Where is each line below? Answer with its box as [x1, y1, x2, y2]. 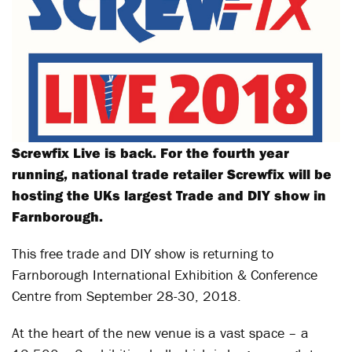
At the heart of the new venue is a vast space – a [12, 324, 309, 342]
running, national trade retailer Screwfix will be [12, 165, 332, 183]
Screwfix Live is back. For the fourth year [12, 144, 289, 162]
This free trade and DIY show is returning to [12, 244, 273, 262]
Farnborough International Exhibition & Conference [12, 266, 317, 284]
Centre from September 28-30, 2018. [12, 287, 241, 305]
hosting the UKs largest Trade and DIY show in [12, 186, 326, 204]
